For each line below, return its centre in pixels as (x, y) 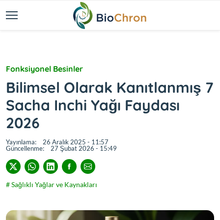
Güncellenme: (25, 148)
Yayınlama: (21, 142)
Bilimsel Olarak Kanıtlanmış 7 (110, 87)
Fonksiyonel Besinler (44, 69)
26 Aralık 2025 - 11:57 (76, 142)
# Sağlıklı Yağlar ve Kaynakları (52, 184)
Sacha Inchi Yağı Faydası (93, 105)
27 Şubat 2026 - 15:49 (84, 148)
